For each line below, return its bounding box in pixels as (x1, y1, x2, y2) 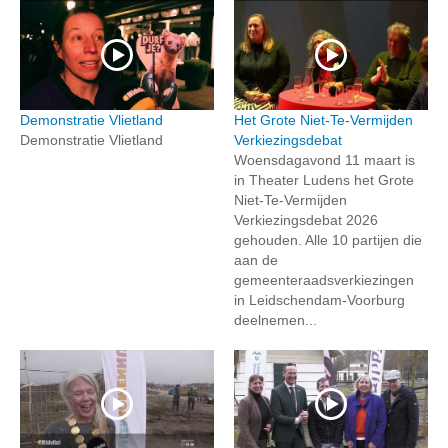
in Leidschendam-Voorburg (234, 291, 405, 308)
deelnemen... (234, 311, 317, 328)
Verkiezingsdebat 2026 (234, 211, 378, 228)
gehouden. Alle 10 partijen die (234, 231, 422, 248)
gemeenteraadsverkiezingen (234, 271, 414, 288)
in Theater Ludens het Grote (234, 171, 414, 188)
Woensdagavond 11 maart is (234, 151, 415, 168)
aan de (234, 251, 278, 268)
